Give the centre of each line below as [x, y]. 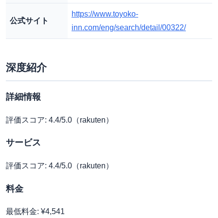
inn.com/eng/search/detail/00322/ [129, 27]
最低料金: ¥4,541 [35, 212]
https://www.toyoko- [105, 14]
